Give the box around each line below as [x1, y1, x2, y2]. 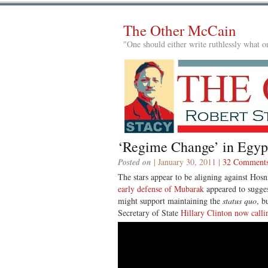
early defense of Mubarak [118, 182, 204, 194]
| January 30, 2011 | [151, 156, 223, 167]
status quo [223, 194, 257, 206]
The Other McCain [123, 20, 236, 40]
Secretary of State [118, 206, 181, 218]
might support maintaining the [118, 194, 223, 206]
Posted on [118, 156, 151, 168]
